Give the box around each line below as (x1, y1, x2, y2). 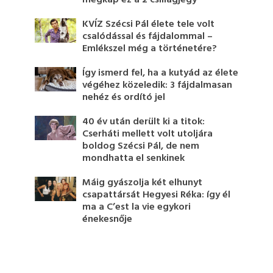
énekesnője (82, 211, 133, 227)
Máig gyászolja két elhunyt (82, 174, 203, 191)
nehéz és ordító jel (82, 89, 166, 105)
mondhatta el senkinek (82, 150, 185, 166)
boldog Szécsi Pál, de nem (82, 138, 200, 154)
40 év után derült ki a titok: (82, 113, 205, 130)
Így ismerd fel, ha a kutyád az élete (82, 65, 239, 81)
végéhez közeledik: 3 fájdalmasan (82, 77, 233, 93)
